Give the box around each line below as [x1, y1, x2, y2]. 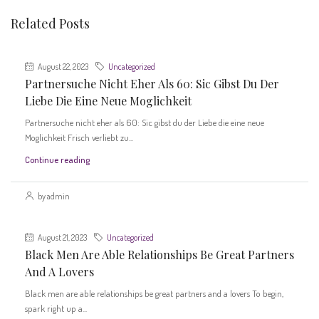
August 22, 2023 [36, 61, 88, 72]
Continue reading [25, 154, 90, 165]
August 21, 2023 [36, 232, 87, 243]
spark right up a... [25, 303, 87, 314]
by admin [36, 191, 70, 202]
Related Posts [11, 15, 90, 32]
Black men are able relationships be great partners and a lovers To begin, [25, 288, 283, 299]
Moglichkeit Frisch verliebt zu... [25, 132, 133, 143]
